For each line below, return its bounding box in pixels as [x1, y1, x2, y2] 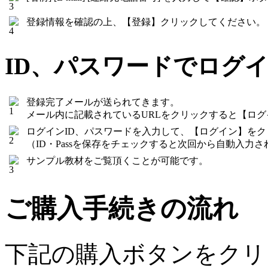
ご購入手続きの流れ [5, 194, 239, 223]
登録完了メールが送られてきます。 [26, 96, 179, 107]
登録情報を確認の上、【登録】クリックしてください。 [26, 16, 266, 27]
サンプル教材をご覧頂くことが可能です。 [26, 155, 208, 166]
